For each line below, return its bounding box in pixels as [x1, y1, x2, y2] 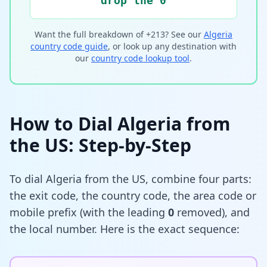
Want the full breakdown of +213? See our [35, 28, 201, 40]
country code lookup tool [91, 52, 190, 64]
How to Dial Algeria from [10, 111, 230, 136]
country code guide [30, 40, 108, 52]
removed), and [174, 204, 250, 219]
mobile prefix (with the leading [10, 204, 168, 219]
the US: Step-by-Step [10, 132, 191, 157]
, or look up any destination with [108, 40, 237, 52]
